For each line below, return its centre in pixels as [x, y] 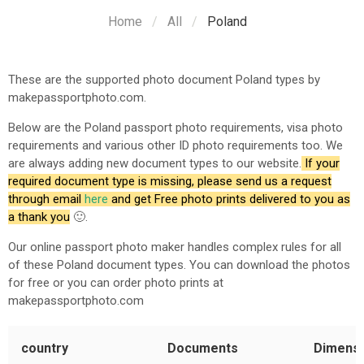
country [45, 348]
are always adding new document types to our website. [155, 163]
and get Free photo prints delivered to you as [231, 199]
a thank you [39, 217]
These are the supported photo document [122, 80]
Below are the [46, 128]
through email [45, 199]
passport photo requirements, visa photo [232, 128]
